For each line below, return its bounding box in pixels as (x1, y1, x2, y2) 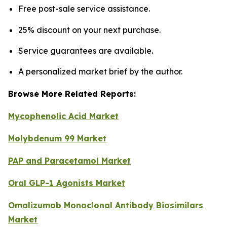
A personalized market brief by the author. (18, 66, 182, 77)
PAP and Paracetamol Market (8, 156, 131, 166)
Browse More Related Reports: (8, 89, 136, 99)
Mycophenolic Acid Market (8, 111, 119, 122)
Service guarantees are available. (18, 45, 153, 56)
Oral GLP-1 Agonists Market (8, 178, 125, 188)
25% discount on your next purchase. (18, 24, 161, 35)
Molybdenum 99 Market (8, 133, 106, 144)
